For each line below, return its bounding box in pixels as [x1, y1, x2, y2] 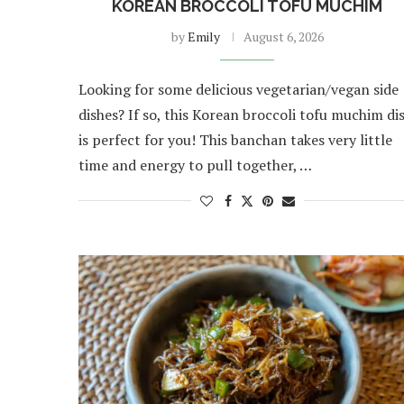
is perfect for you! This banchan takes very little [78, 129, 392, 150]
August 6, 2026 [243, 27, 324, 45]
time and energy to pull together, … [78, 154, 312, 175]
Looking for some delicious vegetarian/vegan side [78, 78, 399, 99]
